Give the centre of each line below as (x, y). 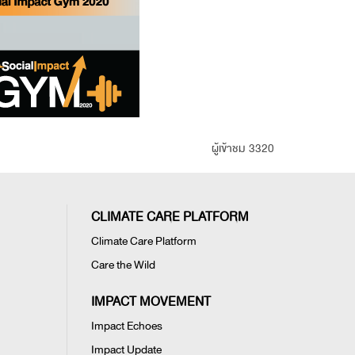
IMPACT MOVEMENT (151, 302)
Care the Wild (123, 265)
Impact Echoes (126, 326)
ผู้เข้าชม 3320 (243, 149)
